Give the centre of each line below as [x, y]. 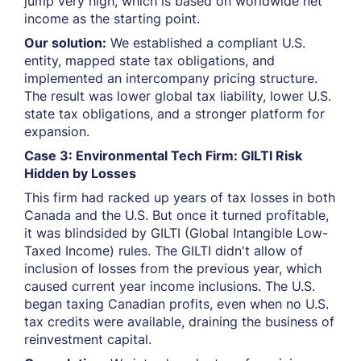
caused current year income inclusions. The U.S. [170, 286]
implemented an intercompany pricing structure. [171, 78]
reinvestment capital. [88, 339]
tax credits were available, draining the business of [179, 322]
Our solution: [65, 43]
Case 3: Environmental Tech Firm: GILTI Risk [163, 156]
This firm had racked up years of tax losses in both [180, 197]
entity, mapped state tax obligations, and [149, 60]
